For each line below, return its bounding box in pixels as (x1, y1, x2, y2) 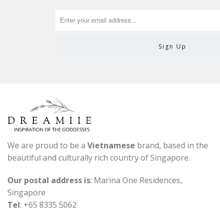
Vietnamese (87, 140, 135, 151)
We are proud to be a (7, 140, 87, 151)
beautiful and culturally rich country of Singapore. (7, 152, 190, 164)
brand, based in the (135, 140, 208, 151)
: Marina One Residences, (90, 175, 182, 186)
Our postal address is (7, 175, 90, 186)
